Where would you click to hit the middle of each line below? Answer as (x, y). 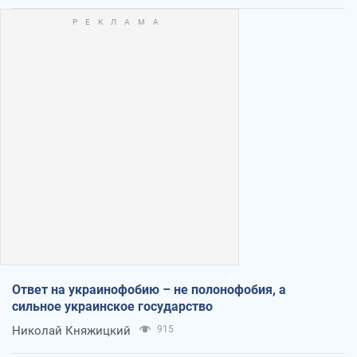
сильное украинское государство (112, 306)
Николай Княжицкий (71, 330)
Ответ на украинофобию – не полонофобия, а (149, 289)
